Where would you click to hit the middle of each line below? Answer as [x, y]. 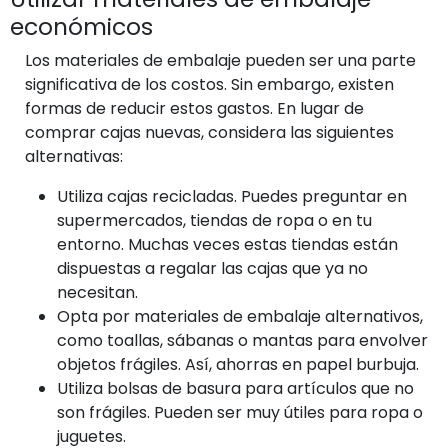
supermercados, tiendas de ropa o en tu [214, 220]
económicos [81, 26]
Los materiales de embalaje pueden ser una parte [220, 60]
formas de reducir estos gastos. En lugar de [194, 108]
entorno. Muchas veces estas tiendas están [227, 244]
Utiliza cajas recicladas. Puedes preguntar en [232, 196]
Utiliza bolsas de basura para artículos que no [235, 388]
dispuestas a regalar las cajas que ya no [212, 268]
